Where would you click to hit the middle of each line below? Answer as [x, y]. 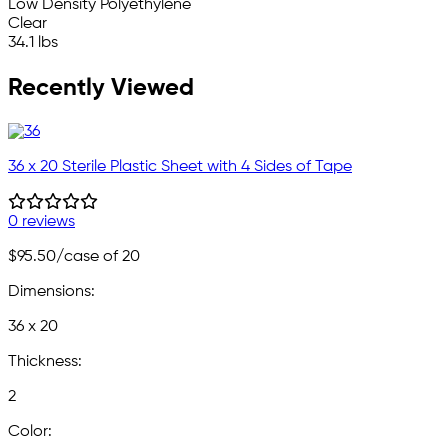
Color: [30, 431]
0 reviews [41, 221]
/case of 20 [98, 256]
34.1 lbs [33, 42]
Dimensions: [51, 291]
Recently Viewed [101, 87]
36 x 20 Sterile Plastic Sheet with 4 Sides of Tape [180, 166]
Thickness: [45, 361]
